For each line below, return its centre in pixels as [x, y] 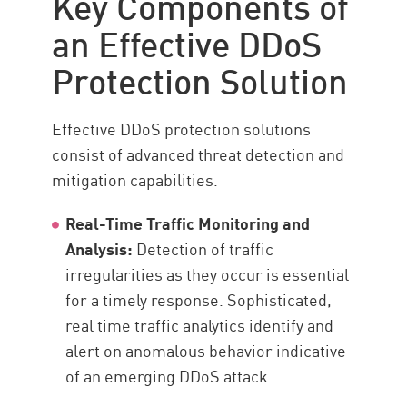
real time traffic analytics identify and [200, 325]
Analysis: [99, 248]
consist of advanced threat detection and [199, 154]
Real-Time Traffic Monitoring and [188, 223]
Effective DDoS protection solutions [182, 129]
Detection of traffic [203, 248]
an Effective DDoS [187, 41]
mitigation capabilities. [135, 179]
